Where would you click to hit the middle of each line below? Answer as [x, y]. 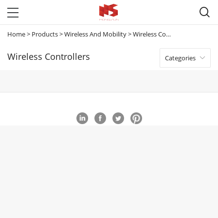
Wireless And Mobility [95, 34]
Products [45, 34]
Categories [180, 58]
